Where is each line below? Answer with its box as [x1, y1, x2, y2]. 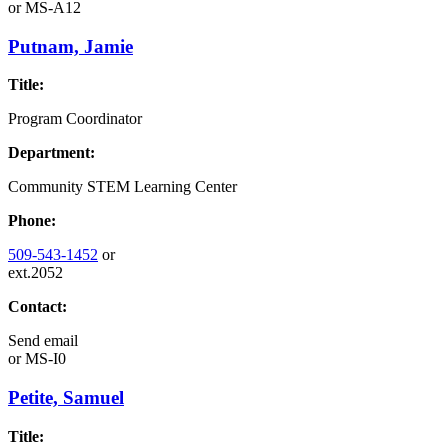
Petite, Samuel [8, 387, 124, 409]
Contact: [8, 298, 67, 316]
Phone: [8, 212, 56, 230]
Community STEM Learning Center [8, 178, 237, 196]
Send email [8, 332, 78, 350]
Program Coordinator [8, 110, 142, 128]
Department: [8, 144, 95, 162]
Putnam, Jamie [8, 35, 133, 57]
